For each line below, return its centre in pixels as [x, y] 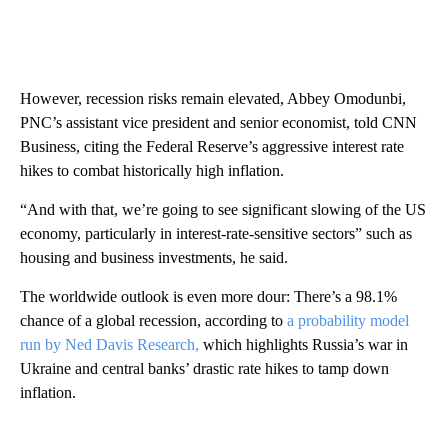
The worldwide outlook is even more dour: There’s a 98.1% [208, 296]
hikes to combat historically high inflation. [152, 170]
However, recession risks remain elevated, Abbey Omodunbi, [213, 98]
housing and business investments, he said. [154, 257]
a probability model [348, 320]
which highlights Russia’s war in [305, 344]
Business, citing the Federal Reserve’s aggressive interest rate [212, 146]
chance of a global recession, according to [153, 320]
